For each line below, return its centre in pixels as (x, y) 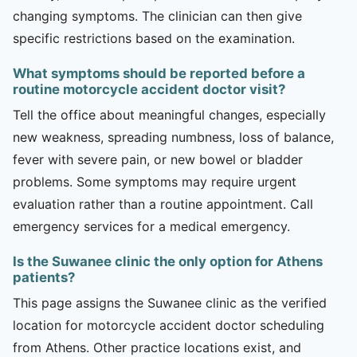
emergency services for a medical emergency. (151, 226)
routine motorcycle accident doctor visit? (149, 89)
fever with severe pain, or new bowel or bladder (158, 159)
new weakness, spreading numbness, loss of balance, (173, 137)
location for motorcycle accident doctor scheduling (169, 325)
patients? (44, 277)
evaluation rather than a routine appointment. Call (163, 204)
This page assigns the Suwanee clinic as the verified (170, 302)
